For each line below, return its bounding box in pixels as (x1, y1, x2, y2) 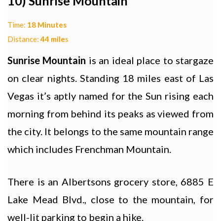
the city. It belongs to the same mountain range (7, 125, 214, 138)
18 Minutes (27, 20, 67, 30)
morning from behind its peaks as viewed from (7, 108, 214, 120)
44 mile (40, 35, 65, 44)
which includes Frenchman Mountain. (7, 143, 171, 155)
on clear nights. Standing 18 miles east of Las (7, 72, 214, 84)
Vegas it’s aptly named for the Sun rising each (7, 90, 214, 102)
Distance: (7, 35, 40, 44)
